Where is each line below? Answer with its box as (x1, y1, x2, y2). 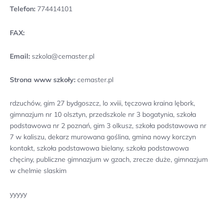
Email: (10, 51, 30, 61)
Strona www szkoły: (10, 75, 75, 84)
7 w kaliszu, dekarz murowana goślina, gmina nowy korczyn (10, 132, 196, 142)
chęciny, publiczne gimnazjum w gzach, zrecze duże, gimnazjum (10, 155, 208, 164)
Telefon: (10, 4, 35, 14)
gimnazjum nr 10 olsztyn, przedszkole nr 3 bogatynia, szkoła (10, 110, 196, 119)
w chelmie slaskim (10, 166, 66, 175)
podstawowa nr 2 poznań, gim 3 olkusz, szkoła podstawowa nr (10, 121, 206, 131)
